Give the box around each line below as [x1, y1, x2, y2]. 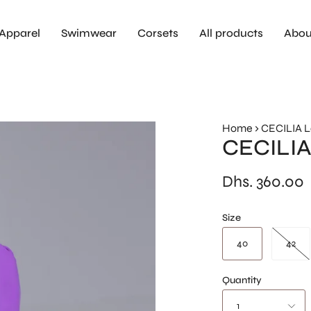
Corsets [137, 26, 178, 40]
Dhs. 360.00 [222, 172, 304, 192]
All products [199, 26, 263, 40]
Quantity [222, 274, 262, 287]
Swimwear [61, 26, 117, 40]
